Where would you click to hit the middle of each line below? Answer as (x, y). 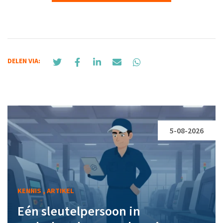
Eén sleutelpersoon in (79, 211)
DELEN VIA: (24, 60)
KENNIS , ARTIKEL (46, 191)
